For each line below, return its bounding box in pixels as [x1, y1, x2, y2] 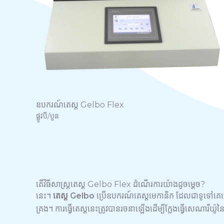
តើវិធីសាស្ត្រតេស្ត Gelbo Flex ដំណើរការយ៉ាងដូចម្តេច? [36, 179, 205, 189]
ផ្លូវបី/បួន [36, 111, 59, 120]
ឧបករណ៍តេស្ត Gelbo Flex [36, 100, 124, 109]
